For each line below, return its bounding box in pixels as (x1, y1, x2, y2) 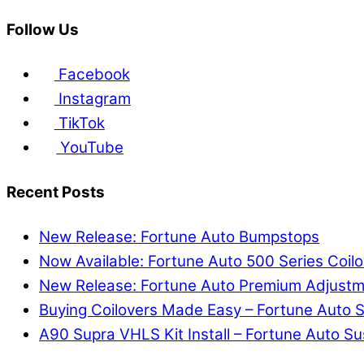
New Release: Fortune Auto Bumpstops (39, 227, 319, 247)
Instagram (54, 89, 131, 109)
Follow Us (6, 20, 79, 40)
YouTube (56, 138, 124, 158)
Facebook (54, 65, 130, 84)
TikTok (54, 114, 105, 133)
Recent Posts (6, 183, 105, 202)
